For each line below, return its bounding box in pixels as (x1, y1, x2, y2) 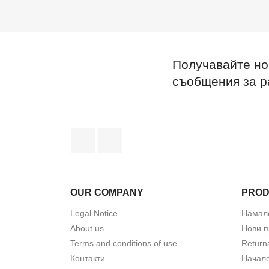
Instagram (122, 129, 164, 139)
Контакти (70, 253, 105, 263)
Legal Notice (70, 208, 118, 218)
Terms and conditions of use (70, 238, 177, 248)
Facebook (95, 129, 138, 139)
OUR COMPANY (70, 187, 144, 198)
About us (70, 223, 104, 233)
